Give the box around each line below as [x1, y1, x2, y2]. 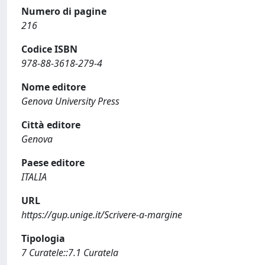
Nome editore [21, 80, 86, 93]
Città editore [21, 118, 80, 131]
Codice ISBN [21, 43, 77, 56]
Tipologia [21, 232, 65, 245]
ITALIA [21, 170, 47, 183]
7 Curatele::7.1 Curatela [21, 246, 118, 259]
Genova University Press [21, 95, 119, 108]
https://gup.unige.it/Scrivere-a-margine [21, 208, 182, 221]
